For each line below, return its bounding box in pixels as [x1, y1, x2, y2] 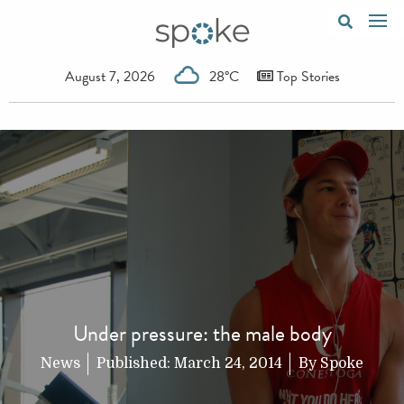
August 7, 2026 [64, 65, 155, 87]
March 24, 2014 [174, 354, 282, 372]
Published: [96, 354, 174, 372]
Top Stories [272, 65, 340, 87]
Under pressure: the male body [72, 317, 332, 350]
